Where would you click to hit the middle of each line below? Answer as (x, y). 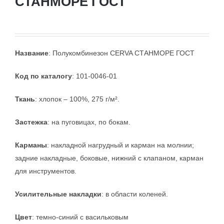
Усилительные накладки (58, 194)
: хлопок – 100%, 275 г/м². (77, 99)
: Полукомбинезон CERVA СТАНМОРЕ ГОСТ (121, 53)
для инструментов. (46, 171)
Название (32, 53)
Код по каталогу (43, 76)
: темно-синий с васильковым (80, 217)
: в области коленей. (135, 194)
